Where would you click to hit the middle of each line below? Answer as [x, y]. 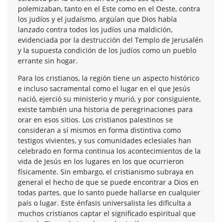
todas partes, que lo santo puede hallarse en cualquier [109, 192]
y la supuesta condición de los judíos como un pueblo [107, 50]
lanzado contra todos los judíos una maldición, [95, 29]
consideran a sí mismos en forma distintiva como [99, 130]
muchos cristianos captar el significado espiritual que [107, 213]
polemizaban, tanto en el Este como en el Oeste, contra [109, 8]
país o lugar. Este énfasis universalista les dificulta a [105, 203]
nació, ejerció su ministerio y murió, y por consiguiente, [109, 99]
